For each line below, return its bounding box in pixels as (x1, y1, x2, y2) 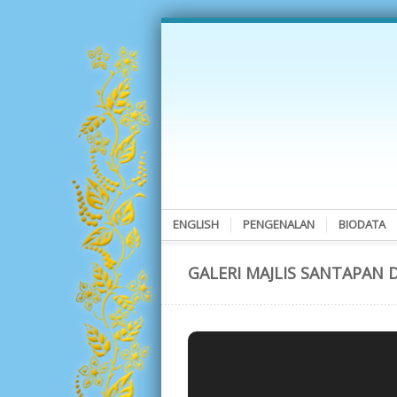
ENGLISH (173, 216, 219, 232)
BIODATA (339, 216, 385, 232)
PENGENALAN (243, 216, 315, 232)
